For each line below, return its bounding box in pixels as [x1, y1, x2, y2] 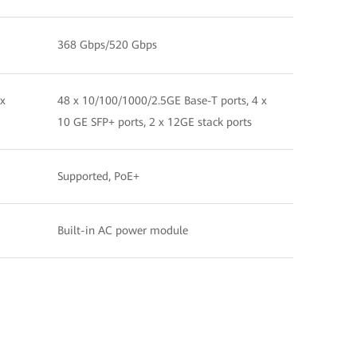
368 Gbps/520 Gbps [57, 37, 157, 51]
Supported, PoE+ [57, 169, 139, 182]
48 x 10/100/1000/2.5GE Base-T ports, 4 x [57, 93, 267, 107]
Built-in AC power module [57, 223, 188, 237]
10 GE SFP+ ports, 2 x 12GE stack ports [57, 115, 252, 128]
